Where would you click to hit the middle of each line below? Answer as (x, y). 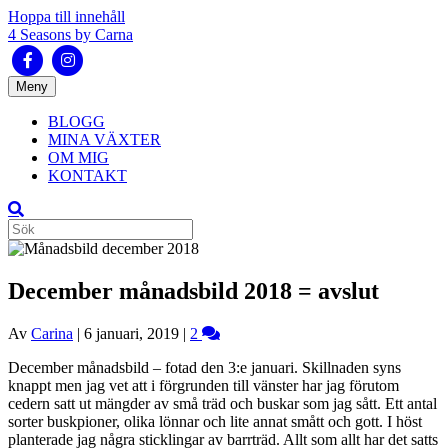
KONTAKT (87, 175)
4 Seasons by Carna (70, 34)
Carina (52, 333)
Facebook (38, 58)
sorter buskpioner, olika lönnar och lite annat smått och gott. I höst (215, 421)
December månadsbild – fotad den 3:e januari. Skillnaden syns (204, 367)
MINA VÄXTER (104, 139)
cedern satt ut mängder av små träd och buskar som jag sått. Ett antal (222, 403)
